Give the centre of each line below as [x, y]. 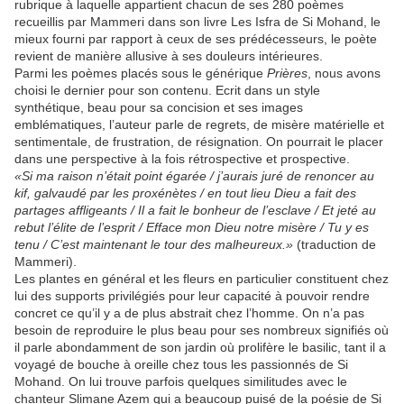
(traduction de [335, 244]
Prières [287, 73]
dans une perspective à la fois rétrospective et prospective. [182, 158]
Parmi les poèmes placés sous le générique [141, 73]
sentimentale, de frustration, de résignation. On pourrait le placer [199, 141]
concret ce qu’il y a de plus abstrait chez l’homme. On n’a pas [189, 312]
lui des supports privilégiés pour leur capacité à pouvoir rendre [192, 295]
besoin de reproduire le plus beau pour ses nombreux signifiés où [202, 330]
